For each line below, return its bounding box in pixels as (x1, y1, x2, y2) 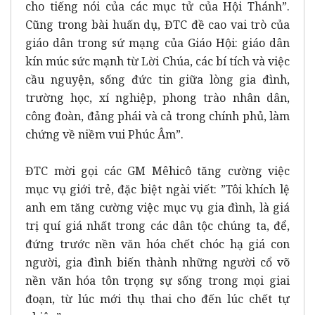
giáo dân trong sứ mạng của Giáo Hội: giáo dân (25, 34, 290, 51)
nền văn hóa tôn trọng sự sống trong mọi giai (25, 272, 290, 288)
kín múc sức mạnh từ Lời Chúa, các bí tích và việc (25, 53, 290, 69)
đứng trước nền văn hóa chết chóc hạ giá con (25, 236, 290, 252)
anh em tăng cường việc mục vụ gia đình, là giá (25, 199, 290, 215)
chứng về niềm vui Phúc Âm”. (25, 126, 184, 142)
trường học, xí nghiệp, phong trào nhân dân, (25, 89, 290, 105)
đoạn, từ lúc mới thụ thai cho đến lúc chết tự (25, 290, 290, 307)
